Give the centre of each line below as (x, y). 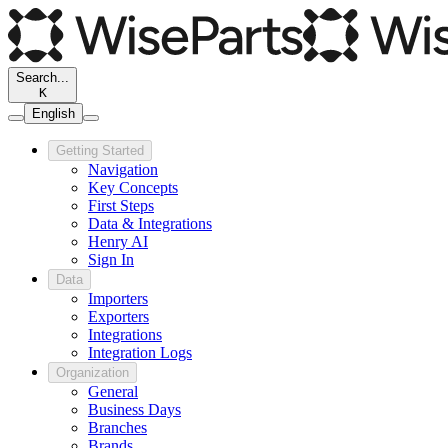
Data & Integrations (150, 224)
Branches (117, 428)
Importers (118, 299)
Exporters (118, 317)
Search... (42, 78)
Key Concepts (133, 188)
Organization (92, 373)
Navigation (123, 170)
